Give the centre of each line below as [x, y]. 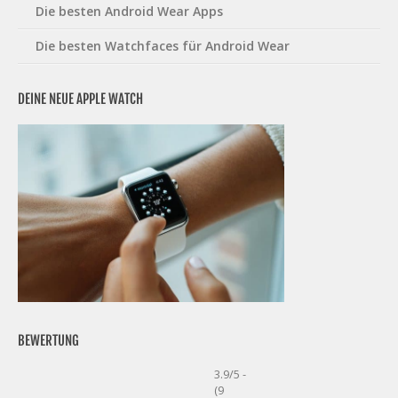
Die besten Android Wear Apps [129, 12]
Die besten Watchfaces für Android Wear [163, 46]
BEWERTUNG [48, 340]
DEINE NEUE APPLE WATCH [80, 99]
